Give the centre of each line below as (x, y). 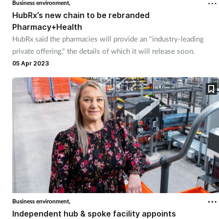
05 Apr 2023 (30, 63)
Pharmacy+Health (47, 27)
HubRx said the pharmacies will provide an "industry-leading (108, 38)
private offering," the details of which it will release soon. (103, 51)
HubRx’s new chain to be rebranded (81, 15)
